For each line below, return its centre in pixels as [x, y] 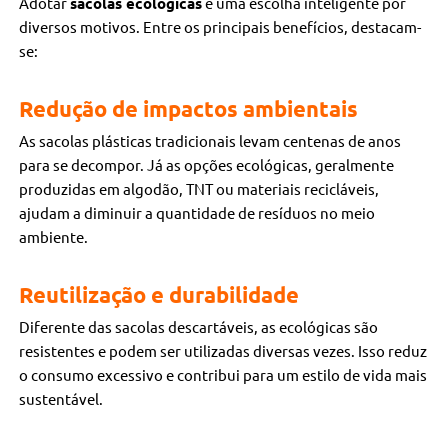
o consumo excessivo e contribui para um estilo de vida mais [223, 375]
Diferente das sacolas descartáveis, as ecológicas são [199, 327]
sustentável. [61, 399]
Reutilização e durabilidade [159, 295]
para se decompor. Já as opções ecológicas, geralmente [207, 165]
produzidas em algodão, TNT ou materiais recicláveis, [199, 189]
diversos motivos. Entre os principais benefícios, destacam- [220, 27]
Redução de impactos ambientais [189, 109]
